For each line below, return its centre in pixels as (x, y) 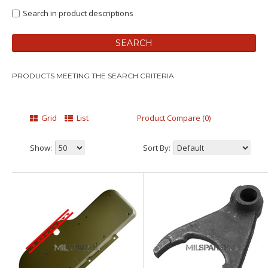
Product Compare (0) (174, 118)
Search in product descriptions (78, 13)
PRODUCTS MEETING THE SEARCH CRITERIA (93, 76)
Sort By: (157, 148)
